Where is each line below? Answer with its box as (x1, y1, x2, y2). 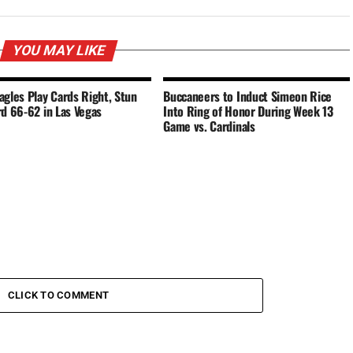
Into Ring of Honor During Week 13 (163, 101, 333, 121)
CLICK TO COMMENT (7, 288, 110, 301)
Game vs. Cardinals (163, 116, 255, 136)
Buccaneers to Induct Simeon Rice (163, 86, 333, 106)
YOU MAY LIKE (9, 42, 107, 58)
